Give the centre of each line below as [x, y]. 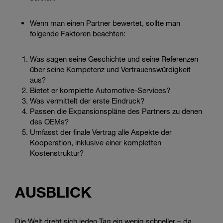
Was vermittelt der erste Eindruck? [87, 100]
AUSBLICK [53, 192]
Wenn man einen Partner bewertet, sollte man [105, 23]
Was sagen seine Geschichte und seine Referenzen [114, 58]
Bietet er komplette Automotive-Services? [100, 90]
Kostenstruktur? [57, 153]
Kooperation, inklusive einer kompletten [96, 142]
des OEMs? [49, 121]
